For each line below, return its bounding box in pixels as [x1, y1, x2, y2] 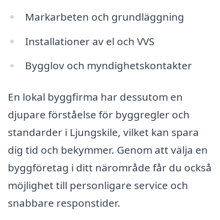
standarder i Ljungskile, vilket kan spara [8, 125, 199, 139]
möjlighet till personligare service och [8, 178, 188, 192]
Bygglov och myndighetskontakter [25, 58, 192, 73]
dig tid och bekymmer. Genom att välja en [8, 143, 208, 157]
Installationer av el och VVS [25, 34, 154, 48]
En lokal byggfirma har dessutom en [8, 90, 183, 104]
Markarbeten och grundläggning [25, 9, 184, 24]
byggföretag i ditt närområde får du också [8, 161, 212, 175]
